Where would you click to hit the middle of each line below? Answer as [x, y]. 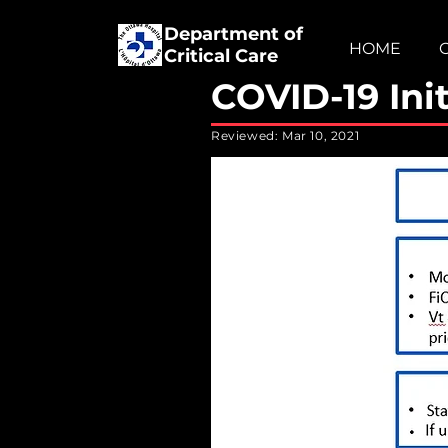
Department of [233, 34]
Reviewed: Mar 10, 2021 [285, 135]
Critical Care [221, 56]
